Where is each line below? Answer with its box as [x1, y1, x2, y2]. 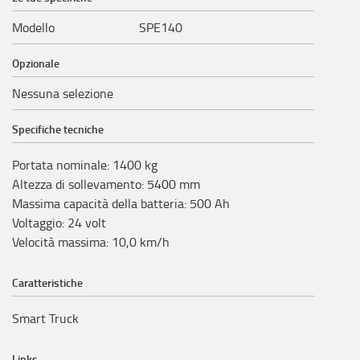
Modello [12, 18, 55, 36]
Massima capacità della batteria [12, 194, 184, 212]
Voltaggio [12, 213, 62, 231]
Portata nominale [12, 155, 107, 174]
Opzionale [12, 55, 59, 71]
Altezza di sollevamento [12, 174, 141, 193]
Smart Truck [12, 309, 79, 327]
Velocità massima [12, 232, 106, 251]
